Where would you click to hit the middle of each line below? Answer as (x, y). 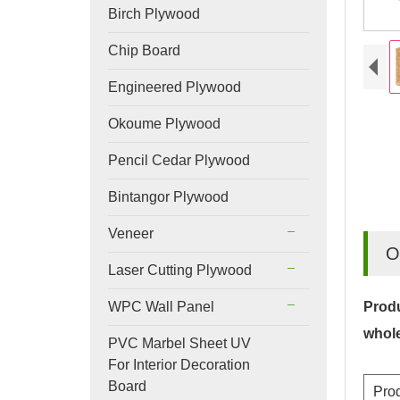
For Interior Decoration (179, 365)
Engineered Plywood (174, 87)
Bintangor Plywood (168, 197)
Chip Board (144, 50)
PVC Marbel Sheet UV (179, 343)
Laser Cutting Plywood (179, 270)
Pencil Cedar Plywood (179, 160)
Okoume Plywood (164, 124)
